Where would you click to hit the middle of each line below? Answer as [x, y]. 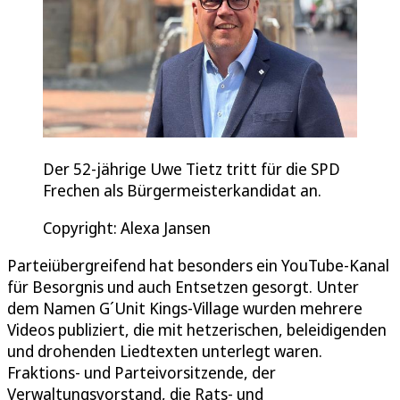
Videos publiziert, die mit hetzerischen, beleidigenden [197, 329]
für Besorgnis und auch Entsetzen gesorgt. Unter [183, 286]
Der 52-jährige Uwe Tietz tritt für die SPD [192, 168]
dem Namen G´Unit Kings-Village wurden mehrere [185, 308]
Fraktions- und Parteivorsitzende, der [142, 372]
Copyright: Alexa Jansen [127, 227]
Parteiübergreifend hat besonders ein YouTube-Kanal [198, 265]
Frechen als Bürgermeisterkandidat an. [182, 190]
